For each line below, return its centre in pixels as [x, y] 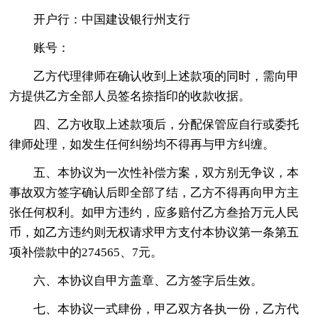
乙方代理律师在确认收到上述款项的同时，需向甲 [166, 76]
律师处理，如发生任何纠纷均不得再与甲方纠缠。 [142, 144]
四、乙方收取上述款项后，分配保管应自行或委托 [166, 124]
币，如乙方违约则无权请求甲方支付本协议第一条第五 [154, 232]
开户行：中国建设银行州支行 [112, 19]
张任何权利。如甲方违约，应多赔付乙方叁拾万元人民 [154, 212]
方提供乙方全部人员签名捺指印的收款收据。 [130, 96]
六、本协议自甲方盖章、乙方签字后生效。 [148, 280]
